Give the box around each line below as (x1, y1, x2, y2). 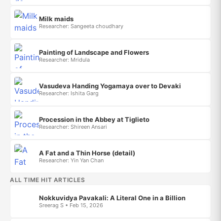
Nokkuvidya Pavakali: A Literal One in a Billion (39, 193, 185, 202)
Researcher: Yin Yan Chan (39, 156, 104, 164)
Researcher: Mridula (39, 56, 90, 63)
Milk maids (39, 14, 74, 23)
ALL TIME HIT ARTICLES (10, 176, 85, 184)
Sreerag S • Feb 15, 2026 (39, 201, 103, 209)
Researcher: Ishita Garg (39, 89, 99, 97)
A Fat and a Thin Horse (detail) (39, 148, 135, 157)
